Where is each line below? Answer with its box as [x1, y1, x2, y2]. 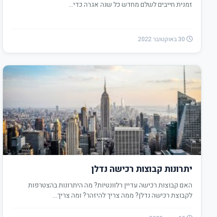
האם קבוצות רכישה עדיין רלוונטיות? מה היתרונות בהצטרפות [28, 180, 192, 190]
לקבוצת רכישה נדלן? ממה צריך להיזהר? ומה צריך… [53, 190, 192, 201]
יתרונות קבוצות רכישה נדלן [91, 163, 192, 176]
